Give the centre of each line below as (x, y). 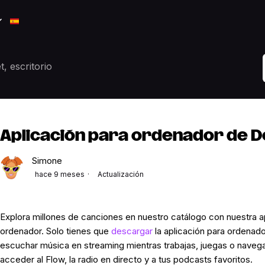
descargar (132, 231)
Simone (47, 161)
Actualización (120, 174)
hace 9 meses (59, 174)
